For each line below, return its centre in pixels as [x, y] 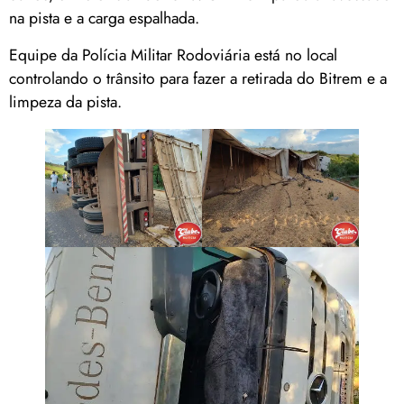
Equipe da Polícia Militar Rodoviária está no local [173, 55]
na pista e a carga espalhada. [104, 18]
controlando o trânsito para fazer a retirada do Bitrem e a [198, 78]
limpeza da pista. [65, 101]
